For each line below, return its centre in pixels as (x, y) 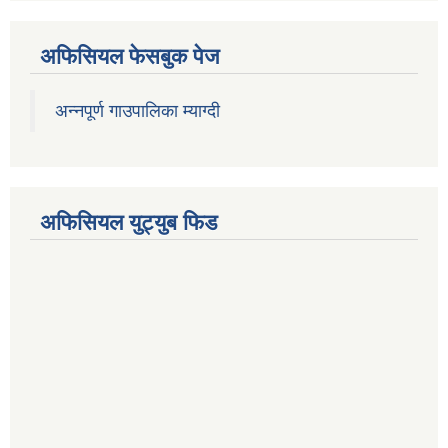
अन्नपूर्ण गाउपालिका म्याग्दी (137, 111)
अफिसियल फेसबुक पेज (129, 57)
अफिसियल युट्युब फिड (128, 223)
